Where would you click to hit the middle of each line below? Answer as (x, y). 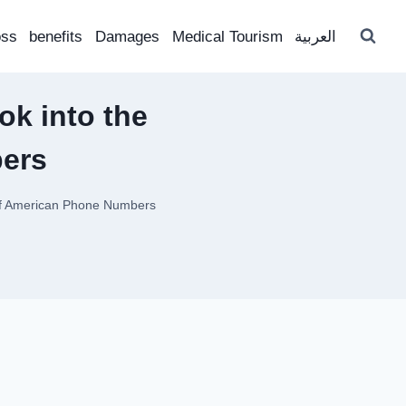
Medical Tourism (227, 36)
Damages (128, 36)
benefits (56, 36)
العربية (316, 36)
